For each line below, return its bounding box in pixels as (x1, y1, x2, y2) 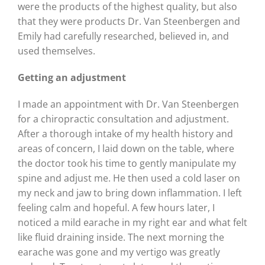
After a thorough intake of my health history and (18, 127, 233, 141)
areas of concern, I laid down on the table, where (18, 142, 234, 156)
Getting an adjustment (18, 71, 126, 85)
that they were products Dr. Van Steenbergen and (18, 15, 240, 28)
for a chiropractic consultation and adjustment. (18, 112, 229, 126)
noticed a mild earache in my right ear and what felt (18, 216, 247, 230)
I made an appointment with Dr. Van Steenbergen (18, 98, 239, 111)
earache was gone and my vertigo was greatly (18, 245, 220, 259)
